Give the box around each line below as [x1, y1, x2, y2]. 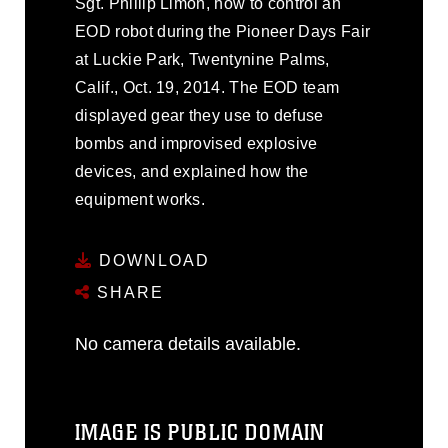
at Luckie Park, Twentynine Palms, [75, 51, 330, 68]
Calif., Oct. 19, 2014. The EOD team [75, 79, 340, 96]
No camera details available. [75, 333, 301, 354]
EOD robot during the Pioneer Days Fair [75, 23, 371, 40]
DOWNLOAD [93, 251, 210, 269]
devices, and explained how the [75, 163, 309, 180]
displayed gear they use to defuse [75, 107, 324, 124]
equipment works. [75, 191, 206, 208]
